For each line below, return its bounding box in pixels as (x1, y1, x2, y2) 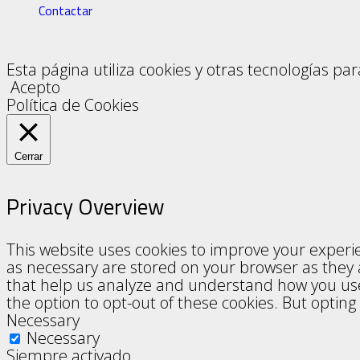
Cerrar (14, 150, 43, 163)
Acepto (10, 76, 60, 99)
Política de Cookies (6, 94, 139, 117)
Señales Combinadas (178, 168, 305, 190)
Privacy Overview (6, 190, 165, 223)
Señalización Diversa (178, 256, 305, 278)
